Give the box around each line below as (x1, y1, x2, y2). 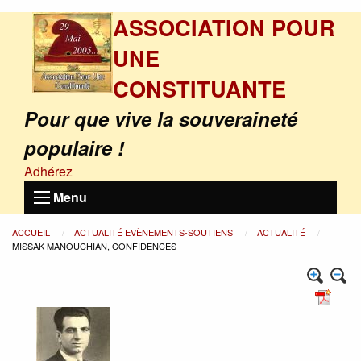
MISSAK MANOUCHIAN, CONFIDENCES (12, 239, 176, 252)
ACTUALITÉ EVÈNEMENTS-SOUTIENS (74, 226, 235, 239)
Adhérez (24, 162, 73, 180)
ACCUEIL (12, 226, 52, 239)
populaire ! (24, 134, 124, 161)
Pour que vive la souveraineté (24, 105, 297, 132)
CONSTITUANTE (113, 73, 286, 104)
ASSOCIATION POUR (113, 11, 335, 43)
